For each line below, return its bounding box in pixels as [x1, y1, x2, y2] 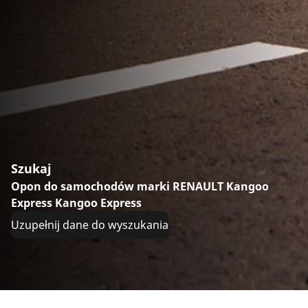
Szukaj [11, 159, 52, 177]
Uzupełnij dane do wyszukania [11, 217, 168, 232]
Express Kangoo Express [11, 195, 142, 210]
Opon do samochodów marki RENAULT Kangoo [11, 178, 269, 194]
